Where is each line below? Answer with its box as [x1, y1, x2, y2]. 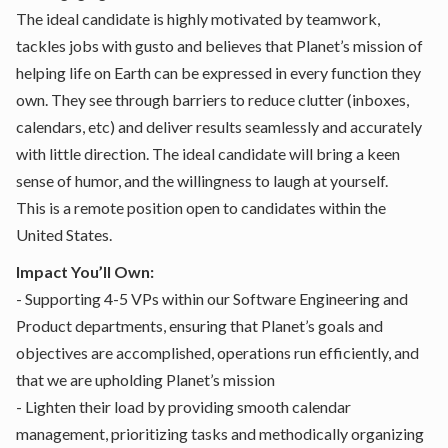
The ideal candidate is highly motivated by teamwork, [16, 9, 380, 28]
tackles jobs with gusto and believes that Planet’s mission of [16, 36, 423, 55]
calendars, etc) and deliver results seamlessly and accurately [16, 117, 422, 136]
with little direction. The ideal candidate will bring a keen [16, 144, 400, 163]
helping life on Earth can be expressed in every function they [16, 63, 421, 82]
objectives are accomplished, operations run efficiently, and [16, 343, 419, 362]
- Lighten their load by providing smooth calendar [16, 397, 351, 416]
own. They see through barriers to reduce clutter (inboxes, [16, 90, 409, 109]
